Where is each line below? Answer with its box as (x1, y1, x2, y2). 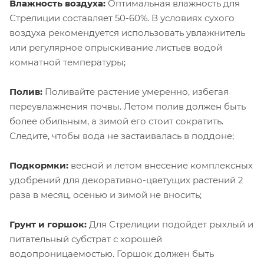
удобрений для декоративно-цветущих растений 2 (9, 174, 243, 186)
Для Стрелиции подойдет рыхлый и (89, 218, 253, 230)
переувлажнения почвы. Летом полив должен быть (9, 100, 246, 112)
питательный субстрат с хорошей (9, 233, 162, 245)
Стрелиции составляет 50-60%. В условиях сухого (9, 12, 235, 24)
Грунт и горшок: (9, 218, 89, 230)
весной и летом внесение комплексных (68, 159, 253, 171)
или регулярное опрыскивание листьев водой (9, 41, 222, 53)
